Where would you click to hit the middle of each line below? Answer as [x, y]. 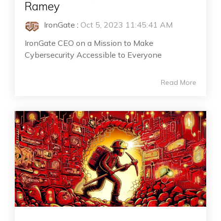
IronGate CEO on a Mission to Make [89, 43]
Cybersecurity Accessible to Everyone [93, 55]
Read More [179, 83]
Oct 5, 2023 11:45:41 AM [127, 25]
